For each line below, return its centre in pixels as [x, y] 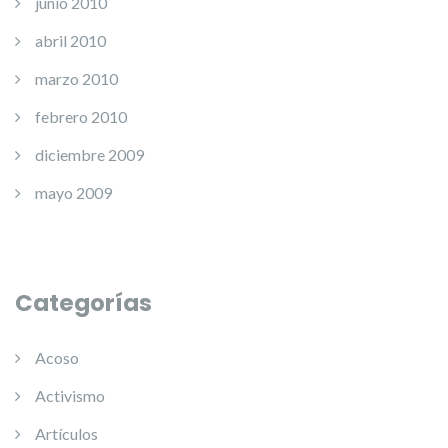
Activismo [70, 396]
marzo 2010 [76, 79]
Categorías [83, 303]
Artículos [66, 434]
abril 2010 [70, 41]
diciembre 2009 [89, 155]
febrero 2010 [81, 117]
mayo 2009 [73, 193]
